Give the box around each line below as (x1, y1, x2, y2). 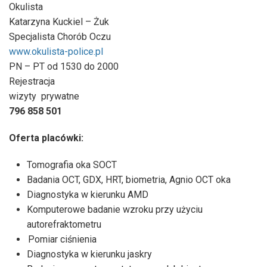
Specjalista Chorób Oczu (9, 30, 111, 42)
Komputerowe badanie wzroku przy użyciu (27, 203, 203, 215)
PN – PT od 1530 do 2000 (9, 60, 119, 72)
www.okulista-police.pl (9, 45, 103, 57)
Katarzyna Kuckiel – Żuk (9, 15, 109, 27)
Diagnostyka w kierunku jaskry (27, 248, 152, 260)
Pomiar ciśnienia (28, 233, 97, 245)
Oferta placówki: (9, 132, 83, 144)
